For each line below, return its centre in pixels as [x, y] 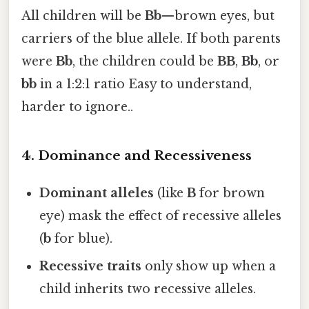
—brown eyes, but [218, 16]
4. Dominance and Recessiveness [137, 155]
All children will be [83, 16]
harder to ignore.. [77, 107]
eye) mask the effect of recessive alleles [161, 216]
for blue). [82, 238]
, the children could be [145, 62]
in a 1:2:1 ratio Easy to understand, [144, 84]
